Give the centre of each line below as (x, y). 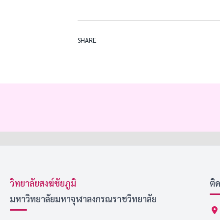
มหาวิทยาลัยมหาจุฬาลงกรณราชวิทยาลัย (83, 199)
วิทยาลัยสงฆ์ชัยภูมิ (43, 183)
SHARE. (88, 40)
